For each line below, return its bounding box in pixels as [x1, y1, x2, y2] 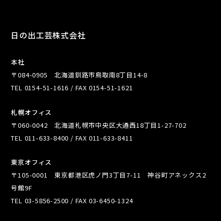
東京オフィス [11, 157, 52, 167]
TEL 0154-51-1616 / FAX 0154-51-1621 [11, 83, 133, 93]
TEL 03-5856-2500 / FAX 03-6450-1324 [11, 195, 133, 205]
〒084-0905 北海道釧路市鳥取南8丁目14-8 [11, 70, 148, 80]
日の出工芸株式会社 [11, 29, 86, 41]
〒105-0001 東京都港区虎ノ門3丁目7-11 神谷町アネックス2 [11, 170, 206, 180]
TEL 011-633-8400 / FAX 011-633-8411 [11, 133, 133, 143]
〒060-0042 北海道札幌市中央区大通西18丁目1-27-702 [11, 120, 186, 130]
